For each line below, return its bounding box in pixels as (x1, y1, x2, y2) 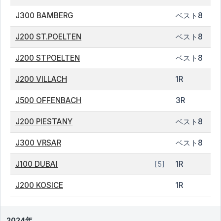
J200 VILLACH (15, 74, 67, 84)
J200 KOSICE (15, 181, 63, 190)
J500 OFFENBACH (15, 96, 81, 105)
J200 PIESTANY (15, 117, 73, 126)
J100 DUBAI (15, 159, 58, 169)
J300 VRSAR (15, 138, 61, 147)
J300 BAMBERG (15, 11, 74, 20)
